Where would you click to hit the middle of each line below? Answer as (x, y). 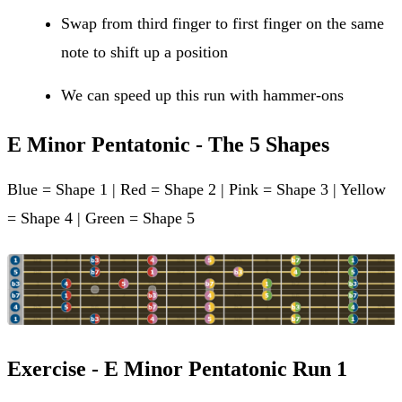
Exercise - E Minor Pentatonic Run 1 (177, 369)
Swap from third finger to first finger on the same (223, 23)
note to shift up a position (144, 52)
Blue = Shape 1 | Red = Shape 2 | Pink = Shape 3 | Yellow (197, 189)
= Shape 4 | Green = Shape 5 (101, 218)
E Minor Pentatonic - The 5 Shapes (168, 144)
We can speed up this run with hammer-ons (202, 95)
